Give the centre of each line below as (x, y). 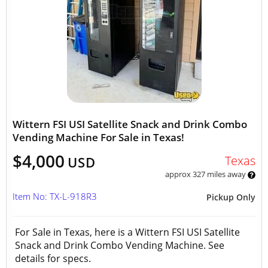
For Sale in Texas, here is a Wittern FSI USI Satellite (127, 232)
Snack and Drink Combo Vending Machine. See (120, 245)
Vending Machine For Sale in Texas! (98, 137)
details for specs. (54, 258)
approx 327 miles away (206, 174)
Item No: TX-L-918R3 (55, 196)
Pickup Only (231, 197)
